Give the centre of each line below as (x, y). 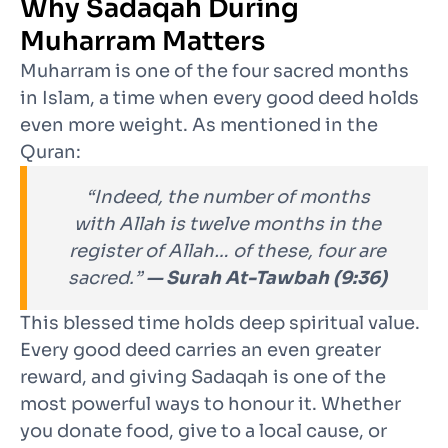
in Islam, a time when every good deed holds (219, 98)
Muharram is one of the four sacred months (214, 71)
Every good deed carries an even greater (200, 350)
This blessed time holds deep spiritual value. (220, 323)
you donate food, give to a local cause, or (203, 431)
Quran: (50, 152)
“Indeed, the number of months (227, 197)
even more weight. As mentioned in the (199, 125)
